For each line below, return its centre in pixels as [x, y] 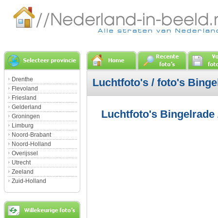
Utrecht [21, 163]
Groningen [26, 116]
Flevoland [25, 89]
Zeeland [23, 172]
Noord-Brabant [31, 135]
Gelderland [27, 107]
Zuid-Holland [29, 181]
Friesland [24, 98]
